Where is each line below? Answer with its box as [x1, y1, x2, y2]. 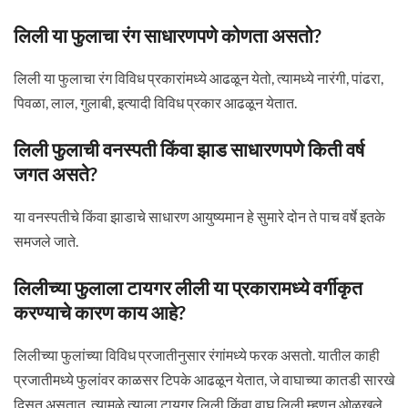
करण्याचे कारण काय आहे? [13, 301, 186, 323]
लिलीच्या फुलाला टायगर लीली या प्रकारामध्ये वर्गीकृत [13, 276, 362, 299]
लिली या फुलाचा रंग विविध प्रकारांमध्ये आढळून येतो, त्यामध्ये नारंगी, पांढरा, [13, 69, 383, 87]
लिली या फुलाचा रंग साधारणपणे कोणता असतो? [13, 24, 321, 46]
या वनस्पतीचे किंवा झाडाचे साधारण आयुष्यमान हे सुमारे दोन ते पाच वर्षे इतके [13, 208, 385, 225]
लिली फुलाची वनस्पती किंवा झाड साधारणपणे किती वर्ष [13, 138, 364, 160]
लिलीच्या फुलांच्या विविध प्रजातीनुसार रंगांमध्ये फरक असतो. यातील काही [13, 346, 380, 363]
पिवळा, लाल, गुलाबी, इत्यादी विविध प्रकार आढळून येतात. [13, 94, 297, 111]
